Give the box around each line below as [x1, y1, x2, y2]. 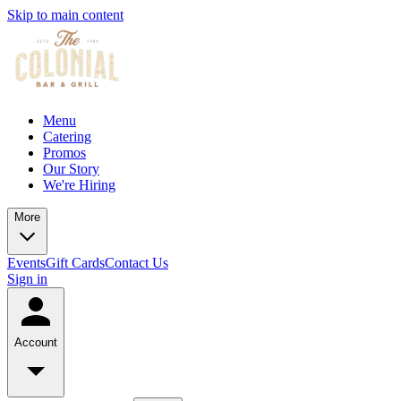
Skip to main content [7, 7, 124, 22]
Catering [43, 129, 91, 144]
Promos [43, 145, 86, 160]
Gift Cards [46, 255, 105, 270]
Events [7, 255, 46, 270]
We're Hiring [43, 177, 115, 192]
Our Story [43, 161, 99, 176]
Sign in [7, 271, 47, 286]
